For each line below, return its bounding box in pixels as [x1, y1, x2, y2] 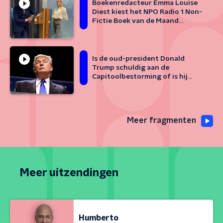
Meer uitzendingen [20, 167, 118, 178]
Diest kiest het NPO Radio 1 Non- [92, 8, 202, 15]
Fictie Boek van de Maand [92, 17, 179, 24]
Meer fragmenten [127, 116, 196, 124]
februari [92, 26, 120, 33]
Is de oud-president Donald [92, 55, 185, 62]
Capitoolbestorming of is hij [92, 73, 188, 80]
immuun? [92, 82, 123, 89]
